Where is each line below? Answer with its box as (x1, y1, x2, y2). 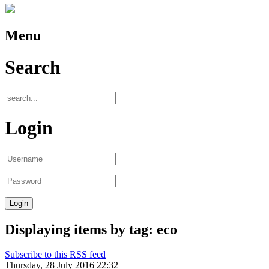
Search (5, 56, 61, 79)
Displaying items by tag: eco (5, 221, 177, 237)
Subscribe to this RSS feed (5, 249, 106, 260)
